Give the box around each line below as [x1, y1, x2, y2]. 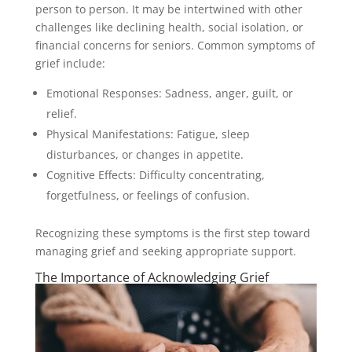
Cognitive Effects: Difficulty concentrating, [46, 167, 265, 182]
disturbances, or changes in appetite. [46, 146, 244, 162]
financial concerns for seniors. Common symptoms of [35, 37, 315, 53]
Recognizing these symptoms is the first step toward [35, 225, 310, 240]
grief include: [35, 55, 105, 71]
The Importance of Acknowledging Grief [35, 268, 269, 286]
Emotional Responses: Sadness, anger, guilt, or [46, 85, 293, 101]
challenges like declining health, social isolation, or [35, 19, 303, 35]
